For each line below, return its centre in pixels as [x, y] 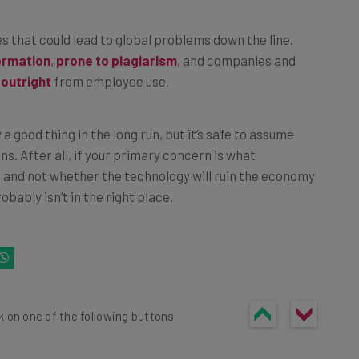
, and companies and [236, 42]
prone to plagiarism [117, 42]
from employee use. [110, 63]
